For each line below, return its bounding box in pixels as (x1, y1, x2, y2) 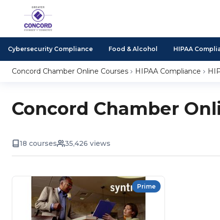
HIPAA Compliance (135, 67, 201, 76)
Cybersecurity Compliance (8, 45, 93, 53)
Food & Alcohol (109, 45, 158, 53)
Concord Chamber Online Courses (12, 67, 128, 76)
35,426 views (65, 139, 110, 148)
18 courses (20, 139, 57, 148)
